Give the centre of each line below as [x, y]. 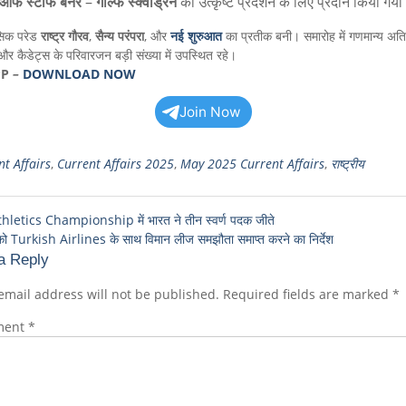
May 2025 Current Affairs [252, 164]
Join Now [210, 112]
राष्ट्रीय [347, 164]
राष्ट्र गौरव [64, 36]
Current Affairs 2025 [115, 164]
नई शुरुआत [196, 36]
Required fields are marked [307, 295]
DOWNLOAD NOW [79, 74]
